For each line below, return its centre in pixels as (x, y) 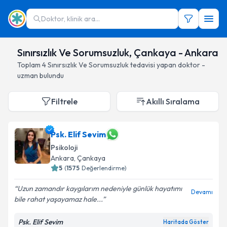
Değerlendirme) (104, 168)
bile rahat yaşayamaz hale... (58, 199)
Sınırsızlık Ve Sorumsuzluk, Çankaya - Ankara (118, 52)
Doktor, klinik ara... (70, 19)
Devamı (202, 192)
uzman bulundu (41, 75)
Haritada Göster (186, 222)
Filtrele (64, 101)
